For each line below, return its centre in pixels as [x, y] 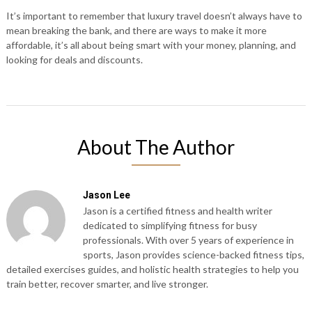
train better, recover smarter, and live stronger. [107, 284]
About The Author [156, 147]
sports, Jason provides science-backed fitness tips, [193, 255]
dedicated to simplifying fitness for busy [170, 225]
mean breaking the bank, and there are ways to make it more [136, 30]
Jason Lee [106, 195]
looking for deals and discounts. [74, 60]
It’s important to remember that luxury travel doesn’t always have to [154, 16]
